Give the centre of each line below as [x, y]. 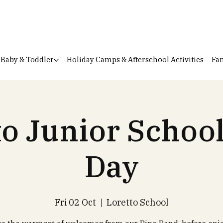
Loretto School [137, 203]
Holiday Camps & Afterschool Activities [135, 60]
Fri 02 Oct [75, 203]
